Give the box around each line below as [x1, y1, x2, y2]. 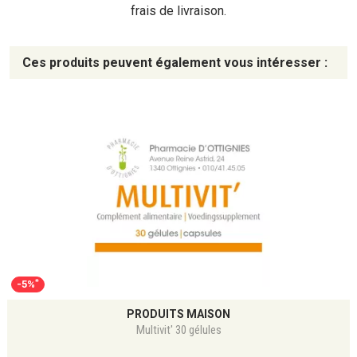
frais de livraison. [131, 3, 226, 18]
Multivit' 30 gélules [135, 323, 222, 337]
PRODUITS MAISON [127, 308, 230, 320]
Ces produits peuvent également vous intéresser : [22, 55, 328, 70]
